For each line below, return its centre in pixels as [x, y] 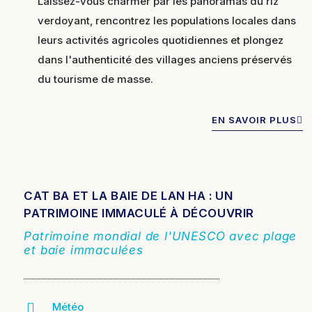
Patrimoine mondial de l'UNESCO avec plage [161, 236]
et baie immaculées [84, 250]
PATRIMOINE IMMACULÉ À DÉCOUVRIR [139, 213]
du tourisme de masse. [96, 79]
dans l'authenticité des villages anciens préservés [165, 59]
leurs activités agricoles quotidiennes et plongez [161, 40]
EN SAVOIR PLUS [254, 119]
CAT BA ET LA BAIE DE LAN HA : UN [128, 196]
